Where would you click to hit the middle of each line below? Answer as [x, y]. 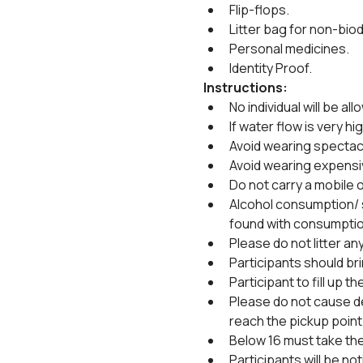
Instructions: [245, 88]
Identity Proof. [270, 68]
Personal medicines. [289, 49]
